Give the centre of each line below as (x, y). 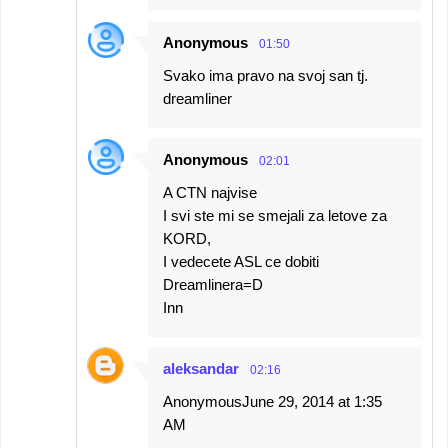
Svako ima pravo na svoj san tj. (265, 75)
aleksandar (201, 368)
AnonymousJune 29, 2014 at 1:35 (272, 401)
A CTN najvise (210, 192)
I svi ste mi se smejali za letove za (275, 215)
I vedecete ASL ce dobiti (241, 261)
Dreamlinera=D (213, 284)
